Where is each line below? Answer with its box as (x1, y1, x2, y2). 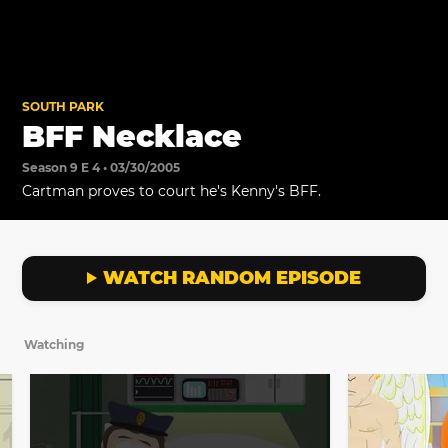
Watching (24, 336, 84, 352)
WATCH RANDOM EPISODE (103, 266, 362, 289)
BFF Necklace (22, 117, 243, 155)
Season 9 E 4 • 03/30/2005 (22, 159, 181, 175)
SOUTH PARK (22, 98, 105, 114)
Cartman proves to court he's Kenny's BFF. (22, 181, 322, 200)
